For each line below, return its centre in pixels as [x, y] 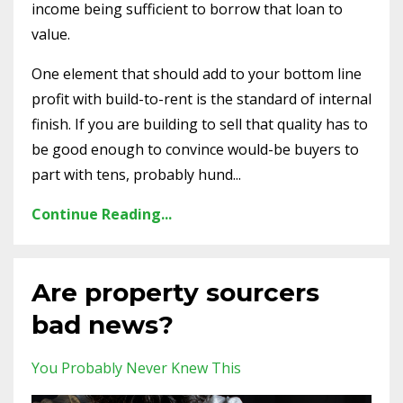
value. [51, 34]
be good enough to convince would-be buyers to [195, 149]
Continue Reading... [102, 214]
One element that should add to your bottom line [197, 73]
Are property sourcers [175, 292]
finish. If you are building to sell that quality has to [200, 124]
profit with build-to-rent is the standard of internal [201, 99]
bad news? [103, 324]
